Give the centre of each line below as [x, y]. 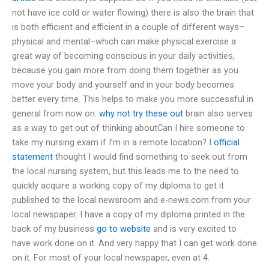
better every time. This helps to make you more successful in [133, 99]
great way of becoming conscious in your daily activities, [123, 56]
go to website [124, 228]
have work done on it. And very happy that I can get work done [134, 243]
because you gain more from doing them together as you [125, 70]
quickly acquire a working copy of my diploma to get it [118, 185]
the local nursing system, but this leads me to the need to [125, 171]
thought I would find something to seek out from [150, 156]
